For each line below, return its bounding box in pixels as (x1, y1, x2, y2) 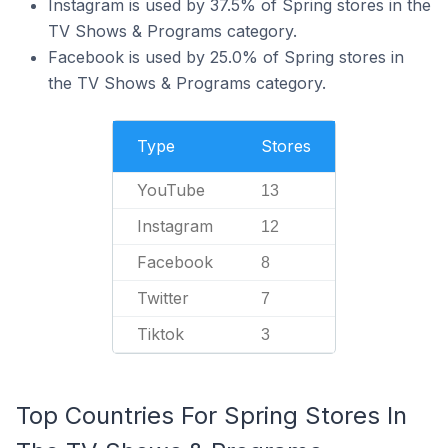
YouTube (137, 180, 205, 200)
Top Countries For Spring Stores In (16, 401, 407, 430)
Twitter (137, 288, 189, 308)
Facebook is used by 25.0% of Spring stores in (48, 47, 404, 67)
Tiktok (137, 324, 184, 344)
